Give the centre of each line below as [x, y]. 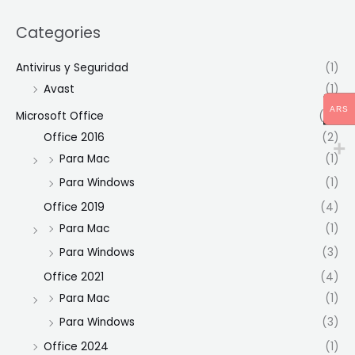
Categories [58, 33]
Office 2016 [74, 138]
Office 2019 [74, 207]
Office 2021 [74, 277]
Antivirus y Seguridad [72, 67]
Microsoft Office [60, 116]
